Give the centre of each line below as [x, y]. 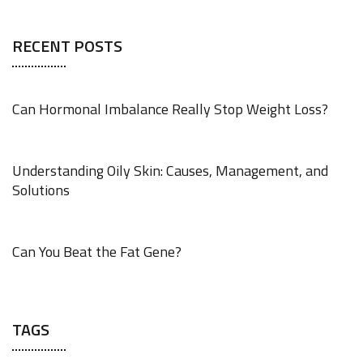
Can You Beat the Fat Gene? [97, 252]
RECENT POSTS [67, 46]
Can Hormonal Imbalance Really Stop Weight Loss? [170, 109]
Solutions [41, 190]
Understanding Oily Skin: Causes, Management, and [170, 171]
